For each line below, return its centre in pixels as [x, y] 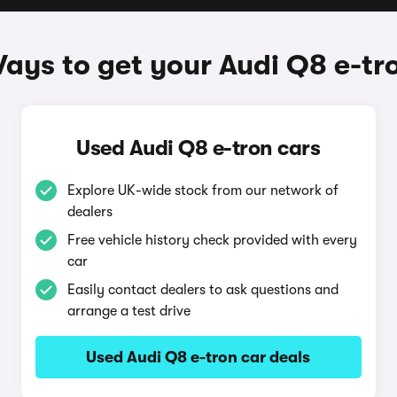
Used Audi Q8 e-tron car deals [198, 357]
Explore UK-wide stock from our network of [202, 191]
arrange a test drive [128, 311]
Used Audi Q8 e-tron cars [198, 148]
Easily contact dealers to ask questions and [202, 290]
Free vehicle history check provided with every [212, 240]
